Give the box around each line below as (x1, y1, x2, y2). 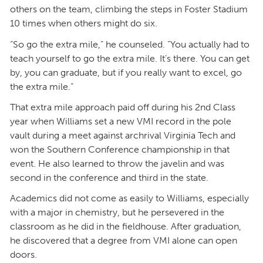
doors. (10, 249, 37, 261)
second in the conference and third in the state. (10, 171, 208, 183)
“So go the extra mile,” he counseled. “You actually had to (10, 38, 249, 50)
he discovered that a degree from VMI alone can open (10, 235, 237, 247)
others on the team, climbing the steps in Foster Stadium (10, 4, 248, 15)
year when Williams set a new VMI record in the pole (10, 115, 231, 127)
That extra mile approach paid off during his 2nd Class (10, 101, 235, 113)
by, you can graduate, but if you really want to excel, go (10, 66, 242, 78)
